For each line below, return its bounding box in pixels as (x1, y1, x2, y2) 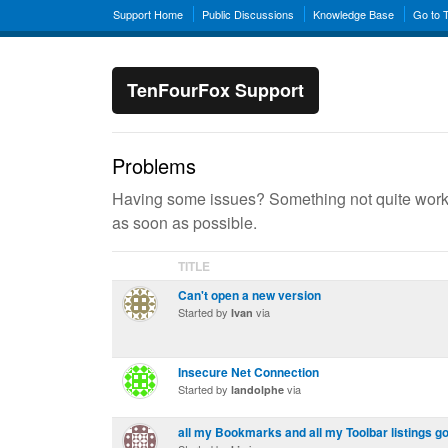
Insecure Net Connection (178, 363, 319, 381)
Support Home (113, 6, 183, 22)
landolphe (231, 382, 284, 397)
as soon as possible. (112, 211, 257, 234)
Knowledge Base (313, 6, 394, 22)
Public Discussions (202, 6, 294, 22)
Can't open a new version (178, 286, 321, 304)
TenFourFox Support (127, 77, 304, 103)
